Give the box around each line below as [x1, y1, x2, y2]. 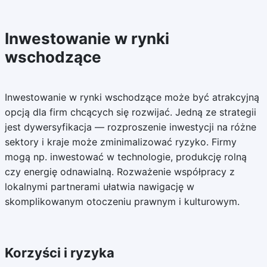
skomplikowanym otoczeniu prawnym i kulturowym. [4, 195, 240, 207]
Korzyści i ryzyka [4, 245, 114, 260]
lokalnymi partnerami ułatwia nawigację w [4, 181, 194, 193]
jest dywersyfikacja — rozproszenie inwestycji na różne [4, 121, 256, 133]
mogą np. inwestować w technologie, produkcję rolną [4, 151, 247, 163]
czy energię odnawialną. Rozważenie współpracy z [4, 166, 235, 178]
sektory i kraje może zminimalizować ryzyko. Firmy [4, 136, 237, 148]
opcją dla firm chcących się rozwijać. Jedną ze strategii [4, 106, 256, 118]
